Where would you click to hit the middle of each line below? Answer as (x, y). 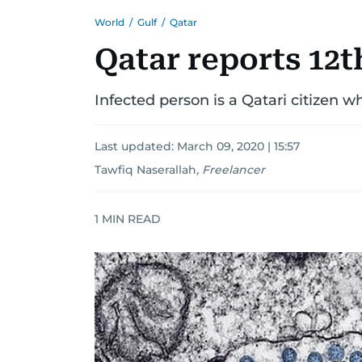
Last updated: (136, 146)
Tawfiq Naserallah (145, 170)
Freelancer (234, 170)
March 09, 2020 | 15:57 (238, 146)
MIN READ (130, 219)
